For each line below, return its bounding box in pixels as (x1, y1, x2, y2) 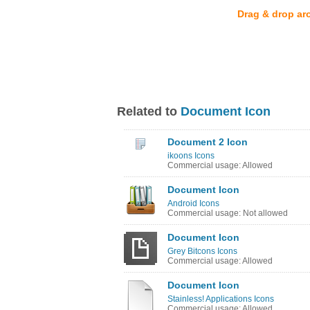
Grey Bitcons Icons (167, 246, 237, 256)
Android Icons (167, 199, 219, 208)
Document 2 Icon (167, 136, 248, 147)
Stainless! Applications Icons (167, 294, 274, 304)
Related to (117, 104, 181, 118)
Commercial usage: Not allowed (167, 208, 288, 218)
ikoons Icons (167, 151, 215, 161)
